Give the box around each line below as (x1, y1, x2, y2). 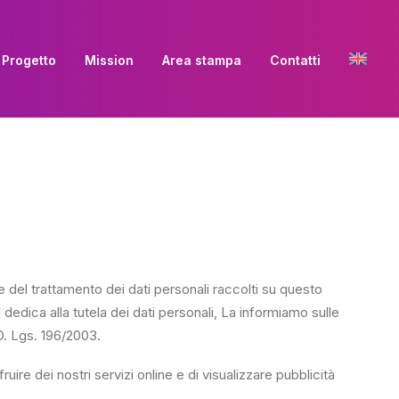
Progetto (2, 52, 56, 68)
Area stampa (162, 52, 241, 68)
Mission (85, 52, 134, 68)
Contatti (270, 52, 321, 68)
